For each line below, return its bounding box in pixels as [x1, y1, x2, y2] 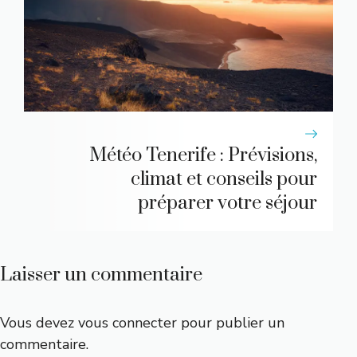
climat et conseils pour [131, 167, 317, 192]
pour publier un [177, 313, 284, 333]
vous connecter [78, 313, 177, 333]
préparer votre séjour [138, 191, 317, 216]
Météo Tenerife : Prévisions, [89, 143, 317, 168]
